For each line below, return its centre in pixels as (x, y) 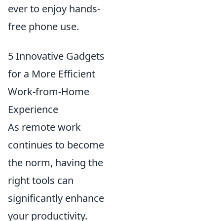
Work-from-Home (49, 92)
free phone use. (43, 26)
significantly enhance (56, 198)
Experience (33, 109)
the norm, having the (55, 163)
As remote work (44, 127)
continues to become (56, 145)
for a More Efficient (52, 74)
